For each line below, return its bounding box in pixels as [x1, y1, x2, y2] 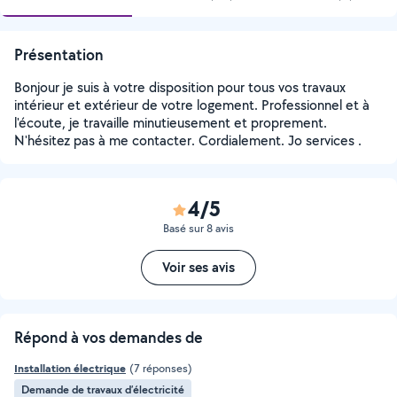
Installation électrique [14, 361, 126, 376]
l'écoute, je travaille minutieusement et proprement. [14, 113, 327, 132]
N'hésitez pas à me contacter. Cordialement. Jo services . [14, 131, 362, 150]
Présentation [14, 44, 104, 65]
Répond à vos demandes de [14, 327, 203, 347]
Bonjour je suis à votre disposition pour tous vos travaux [14, 78, 346, 97]
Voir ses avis [162, 258, 235, 276]
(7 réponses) [129, 361, 192, 376]
